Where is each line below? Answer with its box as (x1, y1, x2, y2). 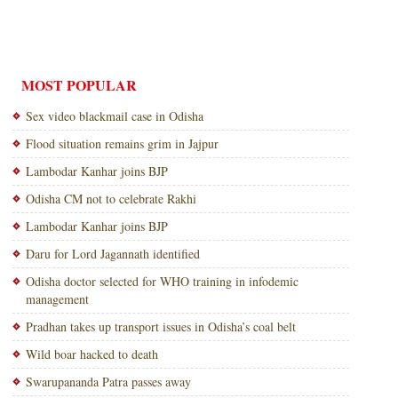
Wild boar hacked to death (25, 346, 158, 362)
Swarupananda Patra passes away (25, 373, 191, 390)
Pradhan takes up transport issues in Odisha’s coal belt (25, 318, 296, 335)
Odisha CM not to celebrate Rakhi (25, 190, 196, 207)
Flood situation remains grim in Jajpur (25, 135, 219, 152)
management (25, 291, 89, 307)
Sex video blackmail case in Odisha (25, 107, 203, 124)
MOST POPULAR (20, 75, 137, 95)
